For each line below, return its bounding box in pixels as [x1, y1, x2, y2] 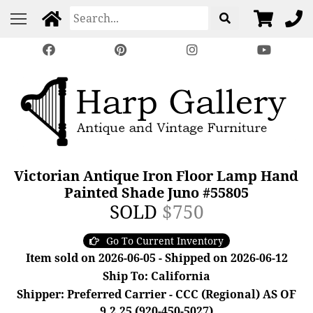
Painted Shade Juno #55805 [64, 183, 249, 202]
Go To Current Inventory [106, 234, 224, 247]
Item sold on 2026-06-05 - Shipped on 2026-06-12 [25, 250, 288, 265]
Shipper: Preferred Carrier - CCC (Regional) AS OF [17, 286, 296, 302]
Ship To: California [103, 268, 210, 284]
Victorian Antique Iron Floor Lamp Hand [14, 166, 299, 185]
